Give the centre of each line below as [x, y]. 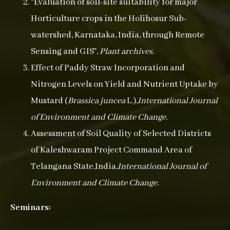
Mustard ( [49, 101]
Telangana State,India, [74, 167]
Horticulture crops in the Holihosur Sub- [109, 19]
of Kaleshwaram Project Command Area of [111, 150]
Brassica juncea [97, 101]
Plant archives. [127, 52]
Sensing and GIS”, [65, 52]
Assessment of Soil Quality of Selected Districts [121, 134]
